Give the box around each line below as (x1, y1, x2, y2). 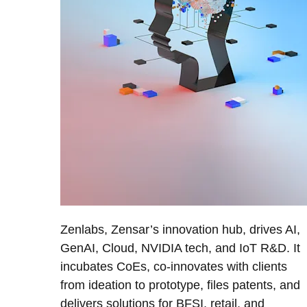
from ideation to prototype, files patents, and (60, 278, 300, 293)
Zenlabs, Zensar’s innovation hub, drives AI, (60, 223, 300, 237)
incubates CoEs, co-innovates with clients (60, 260, 287, 274)
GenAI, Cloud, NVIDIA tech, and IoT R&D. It (60, 241, 300, 256)
